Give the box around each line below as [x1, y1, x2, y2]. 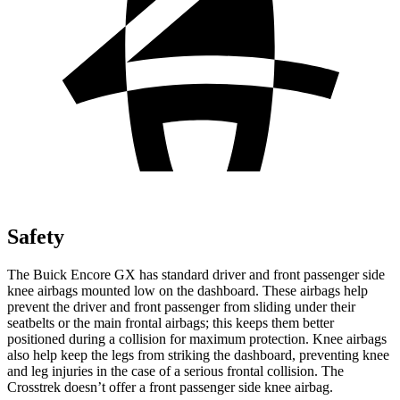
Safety [7, 224, 64, 248]
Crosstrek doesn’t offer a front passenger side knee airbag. [7, 379, 333, 395]
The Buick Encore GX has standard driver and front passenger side [7, 266, 385, 282]
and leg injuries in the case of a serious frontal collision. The [7, 362, 344, 379]
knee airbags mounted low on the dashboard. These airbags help [7, 282, 368, 298]
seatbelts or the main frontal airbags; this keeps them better [7, 314, 334, 330]
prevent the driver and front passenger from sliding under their [7, 298, 355, 314]
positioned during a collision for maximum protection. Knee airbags [7, 330, 387, 346]
